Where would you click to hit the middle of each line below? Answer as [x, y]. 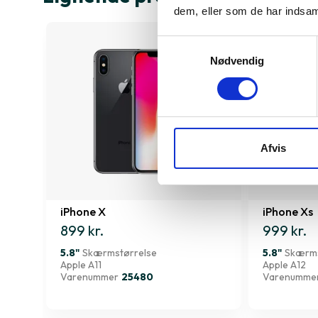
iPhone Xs [288, 212]
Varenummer [89, 277]
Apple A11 [81, 265]
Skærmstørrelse [120, 253]
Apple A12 [284, 265]
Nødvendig [237, 60]
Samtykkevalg [191, 44]
